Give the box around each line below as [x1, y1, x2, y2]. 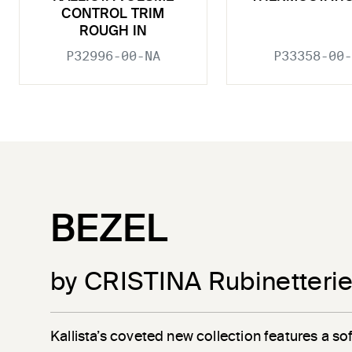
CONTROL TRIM [61, 8, 165, 22]
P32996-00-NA [66, 49, 160, 64]
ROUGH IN [79, 25, 148, 39]
